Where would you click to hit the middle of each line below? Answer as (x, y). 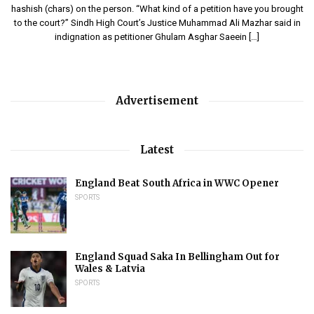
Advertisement (157, 101)
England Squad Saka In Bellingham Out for (177, 257)
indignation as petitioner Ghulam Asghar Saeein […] (157, 37)
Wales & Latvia (110, 269)
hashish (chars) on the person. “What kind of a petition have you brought (157, 9)
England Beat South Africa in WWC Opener (177, 184)
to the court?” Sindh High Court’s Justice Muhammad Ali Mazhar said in (157, 23)
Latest (157, 150)
